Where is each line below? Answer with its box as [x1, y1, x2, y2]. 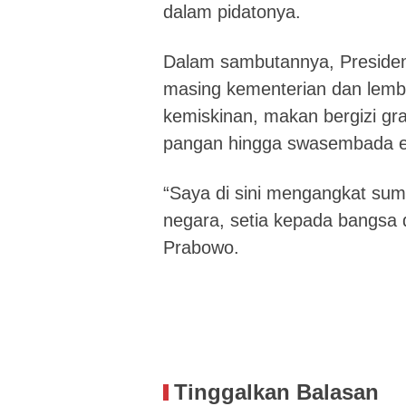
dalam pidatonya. [163, 2, 301, 22]
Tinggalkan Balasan [174, 380, 379, 404]
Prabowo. [163, 237, 239, 257]
